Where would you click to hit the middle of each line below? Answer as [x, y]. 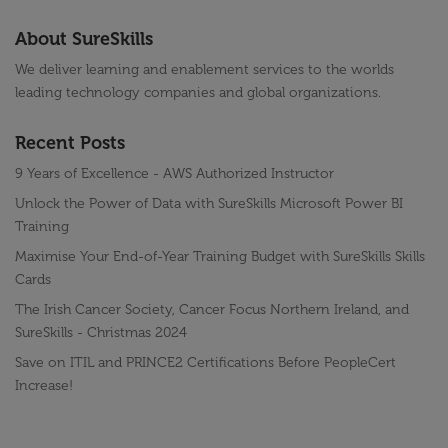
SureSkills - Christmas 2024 [101, 333]
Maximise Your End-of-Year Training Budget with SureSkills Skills [220, 257]
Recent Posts [70, 143]
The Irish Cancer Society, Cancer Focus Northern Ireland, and [212, 310]
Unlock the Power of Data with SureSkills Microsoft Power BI [209, 204]
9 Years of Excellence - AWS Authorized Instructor [174, 174]
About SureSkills [84, 39]
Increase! [44, 386]
